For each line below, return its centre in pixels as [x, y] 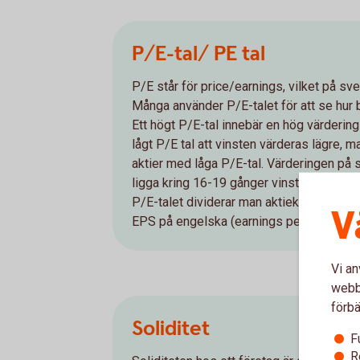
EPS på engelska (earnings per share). [239, 221]
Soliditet [171, 329]
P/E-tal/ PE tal [198, 54]
